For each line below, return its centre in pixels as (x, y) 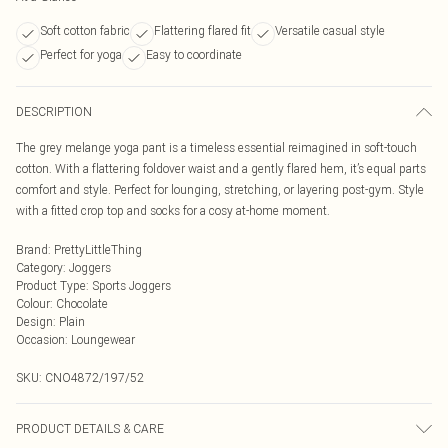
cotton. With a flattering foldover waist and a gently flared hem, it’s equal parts (221, 168)
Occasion (40, 339)
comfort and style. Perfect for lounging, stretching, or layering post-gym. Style (220, 189)
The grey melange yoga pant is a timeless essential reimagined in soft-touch (216, 147)
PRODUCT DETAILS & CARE (90, 428)
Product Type (51, 285)
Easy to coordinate (194, 54)
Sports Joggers (131, 285)
